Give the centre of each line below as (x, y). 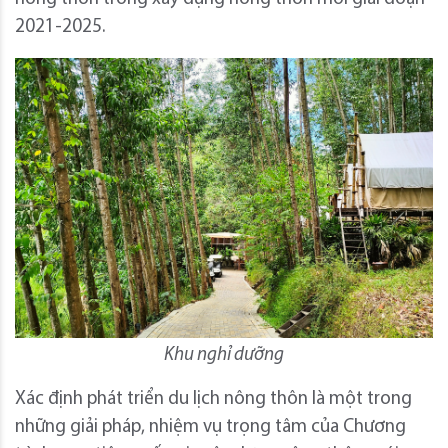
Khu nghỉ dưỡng (224, 355)
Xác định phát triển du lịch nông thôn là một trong (213, 399)
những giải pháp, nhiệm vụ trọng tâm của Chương (210, 427)
